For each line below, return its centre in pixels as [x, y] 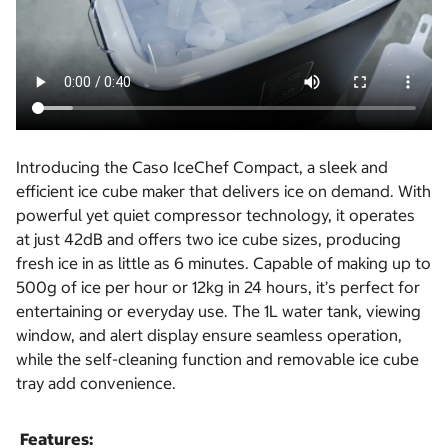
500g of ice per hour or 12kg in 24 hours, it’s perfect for [218, 287]
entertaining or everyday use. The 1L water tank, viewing [218, 311]
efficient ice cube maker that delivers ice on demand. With [223, 191]
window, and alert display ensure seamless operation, [209, 335]
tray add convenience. [96, 383]
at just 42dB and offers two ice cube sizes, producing [208, 239]
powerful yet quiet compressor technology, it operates [215, 215]
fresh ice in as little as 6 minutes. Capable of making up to [223, 263]
